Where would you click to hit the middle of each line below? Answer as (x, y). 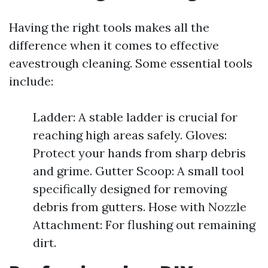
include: (31, 81)
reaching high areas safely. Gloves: (130, 135)
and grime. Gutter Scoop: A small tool (138, 171)
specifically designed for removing (130, 189)
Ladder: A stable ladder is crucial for (135, 117)
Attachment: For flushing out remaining (144, 225)
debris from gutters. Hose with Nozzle (140, 207)
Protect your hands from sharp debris (139, 153)
